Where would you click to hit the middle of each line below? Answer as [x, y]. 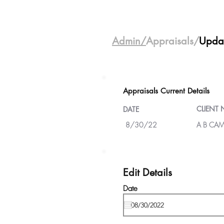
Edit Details [147, 172]
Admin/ [129, 41]
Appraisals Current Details [166, 91]
